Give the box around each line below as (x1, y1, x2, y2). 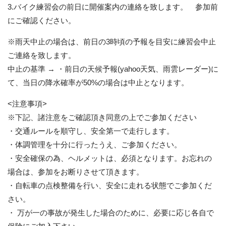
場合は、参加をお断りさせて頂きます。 (8, 167, 144, 176)
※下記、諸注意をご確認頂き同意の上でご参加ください (8, 113, 197, 122)
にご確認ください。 (8, 16, 76, 25)
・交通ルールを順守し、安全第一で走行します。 (8, 127, 174, 135)
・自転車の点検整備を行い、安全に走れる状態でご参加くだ (8, 181, 212, 190)
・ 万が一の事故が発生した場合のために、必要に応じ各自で (8, 208, 214, 217)
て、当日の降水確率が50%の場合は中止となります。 (8, 78, 189, 87)
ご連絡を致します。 (8, 51, 76, 60)
